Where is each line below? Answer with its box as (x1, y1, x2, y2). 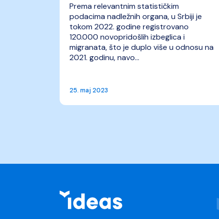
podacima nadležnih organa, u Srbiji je (69, 11, 202, 22)
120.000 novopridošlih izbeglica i (69, 32, 185, 42)
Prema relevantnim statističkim (69, 1, 179, 11)
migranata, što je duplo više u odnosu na (69, 42, 214, 52)
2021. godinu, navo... (69, 52, 139, 63)
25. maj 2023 (69, 86, 108, 94)
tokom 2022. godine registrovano (69, 22, 189, 32)
